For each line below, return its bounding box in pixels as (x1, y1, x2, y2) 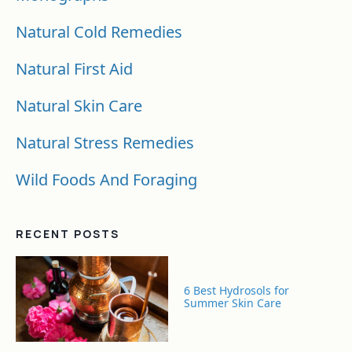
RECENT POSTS (16, 225, 119, 241)
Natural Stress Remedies (16, 131, 194, 153)
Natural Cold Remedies (16, 20, 182, 42)
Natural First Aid (16, 57, 133, 79)
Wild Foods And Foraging (16, 168, 197, 190)
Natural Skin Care (16, 94, 142, 116)
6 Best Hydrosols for (184, 282, 289, 298)
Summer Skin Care (184, 295, 281, 310)
